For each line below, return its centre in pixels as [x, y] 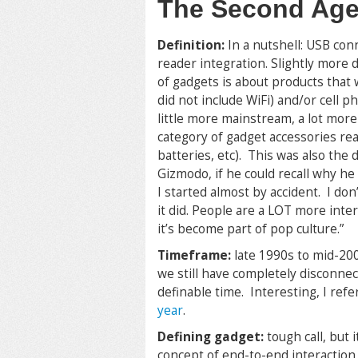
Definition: [193, 45]
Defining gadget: [212, 337]
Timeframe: [196, 255]
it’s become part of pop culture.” [251, 229]
